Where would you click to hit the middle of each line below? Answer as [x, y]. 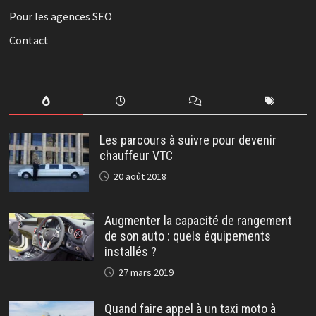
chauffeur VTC [136, 155]
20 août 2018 [140, 176]
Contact [29, 40]
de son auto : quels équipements [187, 236]
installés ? [130, 252]
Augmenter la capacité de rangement [198, 221]
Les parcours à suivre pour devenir [188, 140]
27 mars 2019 [146, 273]
